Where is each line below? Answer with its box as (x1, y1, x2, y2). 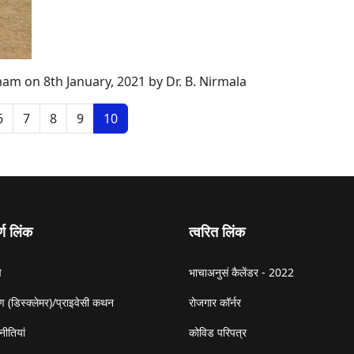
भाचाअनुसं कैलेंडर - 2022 (189, 265, 294, 281)
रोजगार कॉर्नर (189, 295, 241, 311)
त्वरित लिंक (189, 222, 245, 242)
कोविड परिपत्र (189, 325, 247, 341)
